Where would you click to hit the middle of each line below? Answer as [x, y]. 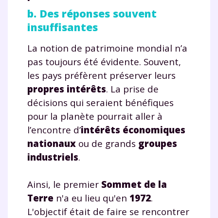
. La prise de [132, 89]
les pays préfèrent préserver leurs [101, 75]
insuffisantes [63, 27]
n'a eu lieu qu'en [91, 198]
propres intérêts [67, 89]
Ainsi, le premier [64, 184]
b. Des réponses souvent [92, 13]
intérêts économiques [133, 129]
